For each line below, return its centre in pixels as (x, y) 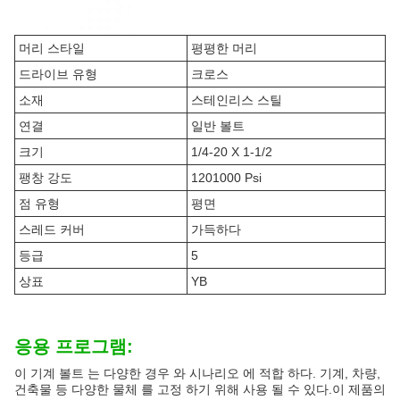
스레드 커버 (52, 229)
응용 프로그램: (74, 346)
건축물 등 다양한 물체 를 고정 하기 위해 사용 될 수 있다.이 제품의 (200, 389)
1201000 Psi (226, 178)
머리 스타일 (52, 48)
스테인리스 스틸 (237, 100)
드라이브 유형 (58, 74)
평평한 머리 (224, 48)
